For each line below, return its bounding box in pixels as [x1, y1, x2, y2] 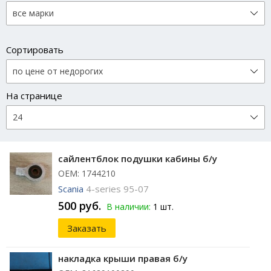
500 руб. [58, 198, 101, 214]
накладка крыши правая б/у [58, 252, 188, 265]
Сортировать [6, 44, 64, 56]
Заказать [67, 222, 106, 235]
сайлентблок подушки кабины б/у [58, 152, 217, 165]
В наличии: [106, 201, 151, 213]
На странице [6, 90, 62, 102]
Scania [58, 183, 83, 195]
